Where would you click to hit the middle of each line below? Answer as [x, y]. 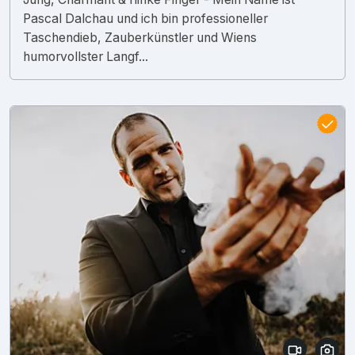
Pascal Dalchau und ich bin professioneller [145, 18]
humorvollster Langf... [86, 56]
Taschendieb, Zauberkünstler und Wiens [140, 37]
